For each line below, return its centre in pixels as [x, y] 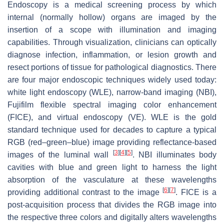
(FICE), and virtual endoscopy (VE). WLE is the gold [112, 117]
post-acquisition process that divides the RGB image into [112, 204]
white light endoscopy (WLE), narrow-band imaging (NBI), [112, 92]
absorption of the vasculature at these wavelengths [112, 179]
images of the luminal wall [60, 154]
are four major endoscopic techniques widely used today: [112, 79]
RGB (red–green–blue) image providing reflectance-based [112, 142]
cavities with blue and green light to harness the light [112, 167]
